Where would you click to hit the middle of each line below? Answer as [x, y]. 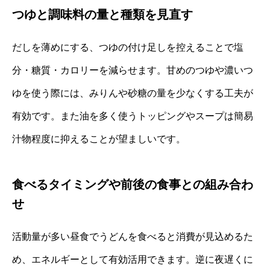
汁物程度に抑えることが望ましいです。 [99, 139]
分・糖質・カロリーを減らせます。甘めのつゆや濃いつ [133, 71]
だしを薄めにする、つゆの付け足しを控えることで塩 [128, 48]
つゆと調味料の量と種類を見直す [102, 15]
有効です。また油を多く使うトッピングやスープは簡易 [133, 116]
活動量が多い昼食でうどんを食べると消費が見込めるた [133, 237]
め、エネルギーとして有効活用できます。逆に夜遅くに [133, 260]
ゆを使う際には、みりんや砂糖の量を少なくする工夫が [133, 93]
